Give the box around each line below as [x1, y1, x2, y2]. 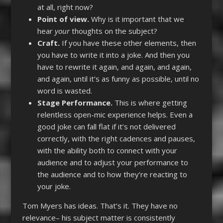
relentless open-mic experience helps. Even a [37, 110, 193, 120]
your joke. [37, 181, 71, 192]
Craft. [37, 38, 60, 48]
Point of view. [37, 14, 91, 24]
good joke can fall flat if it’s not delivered [37, 121, 176, 132]
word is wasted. [37, 86, 92, 96]
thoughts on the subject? [69, 26, 157, 36]
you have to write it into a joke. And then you [37, 50, 190, 60]
